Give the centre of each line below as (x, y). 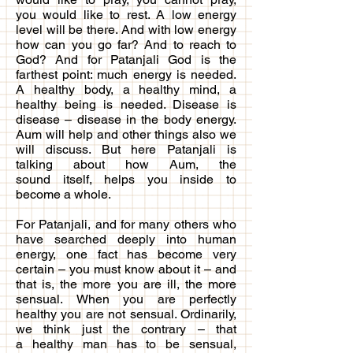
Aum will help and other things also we (126, 134)
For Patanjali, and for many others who (126, 224)
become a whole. (63, 194)
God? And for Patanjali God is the (126, 59)
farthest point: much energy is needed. (126, 74)
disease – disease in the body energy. (126, 119)
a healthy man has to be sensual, (126, 344)
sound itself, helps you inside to (126, 179)
